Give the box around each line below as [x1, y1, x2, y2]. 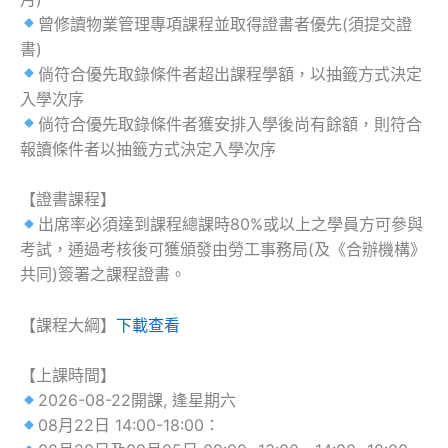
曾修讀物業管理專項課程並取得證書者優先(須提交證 [38, 13, 413, 34]
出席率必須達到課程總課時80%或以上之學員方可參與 [38, 214, 424, 235]
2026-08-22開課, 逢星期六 [38, 390, 237, 411]
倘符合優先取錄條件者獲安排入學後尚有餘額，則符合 [38, 113, 423, 134]
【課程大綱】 [20, 314, 116, 335]
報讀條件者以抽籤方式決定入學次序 [20, 138, 276, 159]
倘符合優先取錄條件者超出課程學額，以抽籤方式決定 [38, 63, 423, 84]
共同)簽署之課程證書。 [20, 264, 186, 285]
